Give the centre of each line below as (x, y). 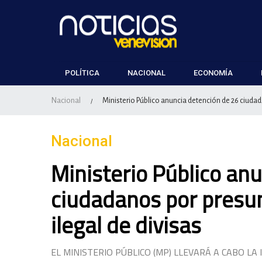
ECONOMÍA (213, 73)
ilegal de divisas (126, 225)
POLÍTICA (82, 73)
